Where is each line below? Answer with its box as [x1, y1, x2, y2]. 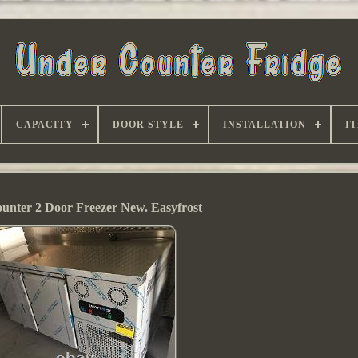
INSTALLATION [223, 119, 306, 130]
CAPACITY [16, 119, 74, 130]
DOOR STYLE [113, 119, 184, 130]
